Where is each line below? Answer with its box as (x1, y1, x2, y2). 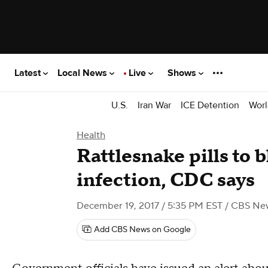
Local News (57, 66, 109, 79)
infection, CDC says (77, 168, 255, 193)
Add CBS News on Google (94, 224, 191, 235)
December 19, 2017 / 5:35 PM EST (77, 200, 223, 212)
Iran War (138, 99, 171, 111)
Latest (14, 66, 43, 79)
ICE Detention (181, 99, 239, 111)
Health (77, 129, 105, 141)
